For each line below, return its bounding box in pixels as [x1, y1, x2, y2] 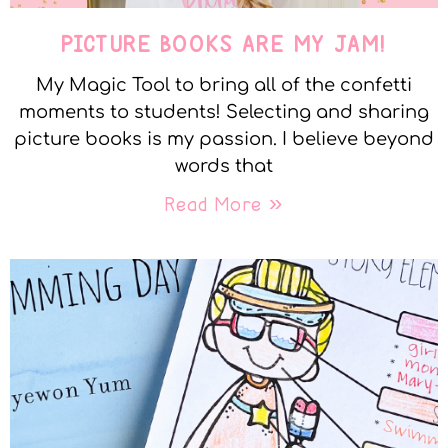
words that [175, 156, 273, 177]
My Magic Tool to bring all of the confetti [36, 75, 412, 96]
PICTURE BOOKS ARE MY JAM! [61, 31, 387, 58]
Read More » [166, 192, 282, 217]
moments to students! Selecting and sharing [19, 102, 429, 123]
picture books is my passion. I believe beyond [14, 129, 434, 150]
